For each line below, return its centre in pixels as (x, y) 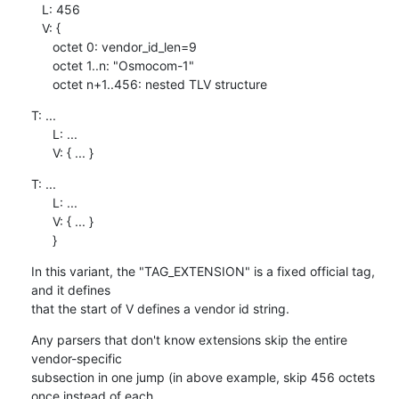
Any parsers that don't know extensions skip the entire (189, 339)
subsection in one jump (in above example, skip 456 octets (203, 377)
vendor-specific (76, 358)
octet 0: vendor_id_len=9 (41, 46)
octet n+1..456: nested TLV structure (159, 84)
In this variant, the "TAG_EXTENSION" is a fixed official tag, (203, 271)
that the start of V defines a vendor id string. (160, 308)
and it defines (70, 289)
